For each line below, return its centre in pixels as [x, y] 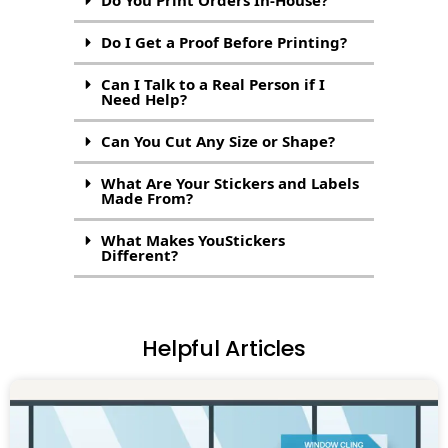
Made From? [147, 197]
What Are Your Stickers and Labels [230, 182]
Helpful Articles [224, 348]
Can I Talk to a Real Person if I [213, 83]
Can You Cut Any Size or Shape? [218, 140]
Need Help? [144, 98]
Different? [140, 254]
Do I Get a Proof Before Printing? [224, 41]
